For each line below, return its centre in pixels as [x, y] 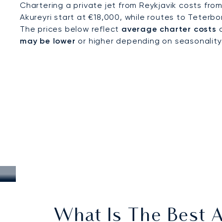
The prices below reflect [71, 29]
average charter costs [169, 29]
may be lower [48, 41]
